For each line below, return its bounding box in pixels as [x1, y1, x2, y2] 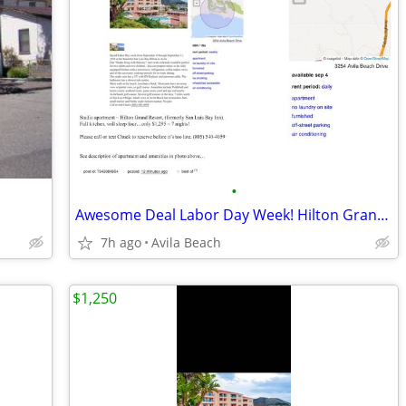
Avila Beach [151, 234, 221, 251]
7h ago [101, 234, 141, 251]
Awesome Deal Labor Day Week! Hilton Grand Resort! [377, 205, 389, 225]
